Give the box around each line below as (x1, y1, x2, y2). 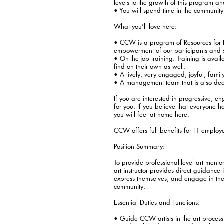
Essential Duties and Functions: (114, 197, 200, 207)
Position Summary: (114, 141, 165, 151)
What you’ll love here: (114, 21, 177, 31)
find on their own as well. (114, 61, 186, 71)
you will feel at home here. (114, 109, 189, 119)
